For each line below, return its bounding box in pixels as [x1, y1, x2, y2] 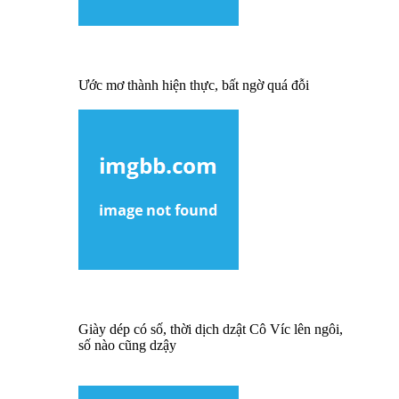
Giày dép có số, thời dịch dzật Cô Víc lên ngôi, [78, 321, 343, 337]
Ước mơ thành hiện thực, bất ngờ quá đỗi [78, 77, 309, 93]
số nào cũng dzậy [78, 337, 176, 353]
